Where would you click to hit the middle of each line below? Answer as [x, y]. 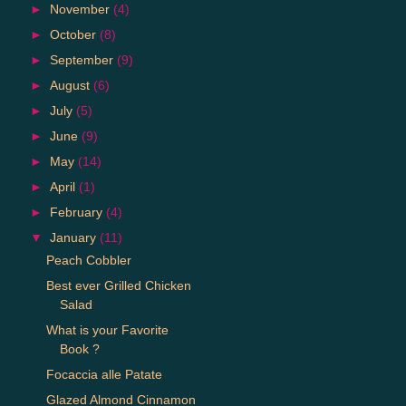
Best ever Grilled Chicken [118, 285]
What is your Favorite [107, 329]
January [74, 237]
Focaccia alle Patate [104, 374]
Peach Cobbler [88, 260]
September [83, 60]
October [74, 34]
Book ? [79, 348]
